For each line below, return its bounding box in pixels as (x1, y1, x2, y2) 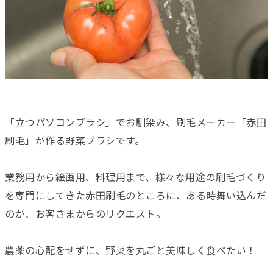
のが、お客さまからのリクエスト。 (5, 208, 166, 220)
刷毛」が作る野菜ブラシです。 (5, 135, 144, 147)
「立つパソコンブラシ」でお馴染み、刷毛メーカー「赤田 (5, 116, 266, 129)
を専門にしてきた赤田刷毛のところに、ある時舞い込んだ (5, 190, 266, 202)
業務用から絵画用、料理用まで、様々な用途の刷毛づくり (5, 171, 266, 183)
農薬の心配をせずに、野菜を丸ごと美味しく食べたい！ (5, 244, 257, 257)
